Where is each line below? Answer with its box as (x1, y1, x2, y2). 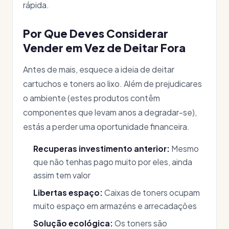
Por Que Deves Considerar (23, 27, 168, 40)
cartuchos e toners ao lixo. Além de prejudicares (23, 78, 202, 89)
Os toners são (113, 218, 167, 228)
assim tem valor (33, 170, 90, 180)
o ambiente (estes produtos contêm (23, 93, 160, 103)
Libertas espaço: (33, 188, 103, 197)
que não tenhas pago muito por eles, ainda (33, 157, 192, 167)
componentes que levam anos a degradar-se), (23, 107, 197, 118)
